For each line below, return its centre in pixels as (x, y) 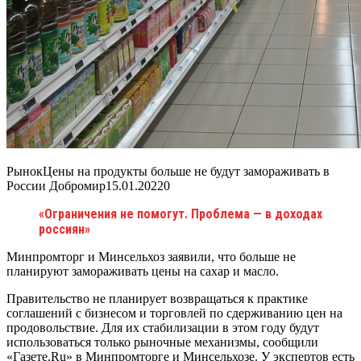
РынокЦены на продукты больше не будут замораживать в (168, 171)
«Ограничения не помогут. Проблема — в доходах (180, 214)
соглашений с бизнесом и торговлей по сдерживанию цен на (174, 313)
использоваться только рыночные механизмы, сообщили (162, 342)
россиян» (64, 229)
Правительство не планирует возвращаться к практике (157, 298)
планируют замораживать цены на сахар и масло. (143, 271)
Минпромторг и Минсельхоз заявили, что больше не (151, 256)
